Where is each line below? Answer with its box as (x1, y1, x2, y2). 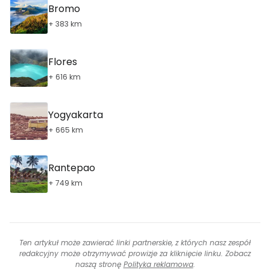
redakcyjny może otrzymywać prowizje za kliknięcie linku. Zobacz (19, 248, 251, 259)
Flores (48, 54, 77, 69)
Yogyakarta (48, 107, 103, 122)
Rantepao (48, 160, 95, 175)
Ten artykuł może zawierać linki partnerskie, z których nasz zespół (19, 237, 251, 248)
